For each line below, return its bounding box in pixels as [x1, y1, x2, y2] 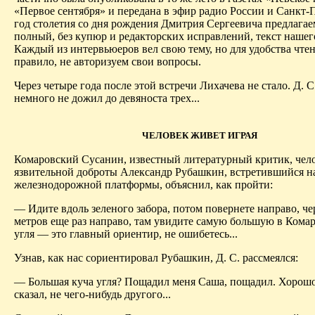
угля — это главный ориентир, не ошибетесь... [14, 228, 238, 240]
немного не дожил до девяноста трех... [14, 91, 200, 104]
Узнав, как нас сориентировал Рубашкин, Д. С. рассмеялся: [14, 252, 298, 264]
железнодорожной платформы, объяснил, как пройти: [14, 179, 273, 191]
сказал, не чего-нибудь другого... [14, 288, 171, 301]
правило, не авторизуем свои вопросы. [14, 55, 201, 67]
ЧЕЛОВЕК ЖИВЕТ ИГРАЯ [141, 130, 257, 141]
